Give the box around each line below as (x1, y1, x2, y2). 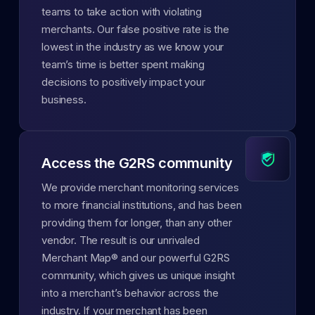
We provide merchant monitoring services (41, 180, 240, 194)
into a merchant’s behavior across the (41, 285, 219, 300)
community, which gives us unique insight (41, 268, 236, 282)
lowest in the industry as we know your (41, 39, 224, 53)
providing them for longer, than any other (41, 215, 232, 229)
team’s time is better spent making (41, 57, 205, 71)
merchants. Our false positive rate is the (41, 22, 229, 36)
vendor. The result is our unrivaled (41, 233, 200, 247)
